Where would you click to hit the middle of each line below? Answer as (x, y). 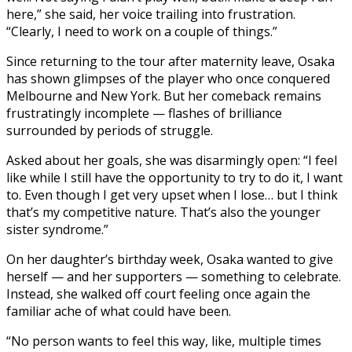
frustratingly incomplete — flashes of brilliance (144, 113)
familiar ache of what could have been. (119, 311)
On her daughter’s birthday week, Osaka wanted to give (170, 259)
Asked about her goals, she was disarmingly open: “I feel (172, 160)
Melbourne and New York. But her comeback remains (164, 95)
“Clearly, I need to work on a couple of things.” (142, 31)
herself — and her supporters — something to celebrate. (174, 276)
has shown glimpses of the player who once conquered (168, 78)
